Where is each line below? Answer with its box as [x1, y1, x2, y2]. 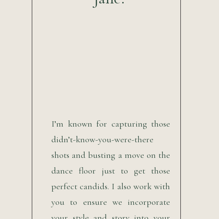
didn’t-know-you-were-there [51, 134, 153, 145]
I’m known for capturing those [51, 118, 170, 129]
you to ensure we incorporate [51, 197, 170, 207]
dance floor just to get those [51, 165, 170, 176]
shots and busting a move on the [51, 150, 170, 160]
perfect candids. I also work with [51, 181, 170, 192]
